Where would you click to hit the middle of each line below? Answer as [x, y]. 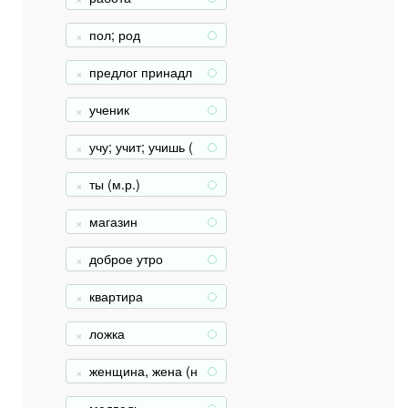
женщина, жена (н [143, 371]
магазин [113, 221]
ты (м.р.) [115, 184]
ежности [114, 89]
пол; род [115, 35]
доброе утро [126, 259]
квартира [116, 296]
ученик [109, 109]
